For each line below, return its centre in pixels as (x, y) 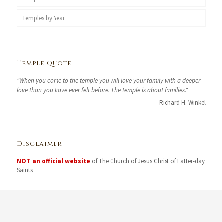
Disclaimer (39, 144)
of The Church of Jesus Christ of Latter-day (147, 161)
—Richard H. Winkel (180, 102)
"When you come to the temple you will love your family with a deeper (108, 81)
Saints (25, 170)
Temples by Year (43, 18)
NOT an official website (53, 161)
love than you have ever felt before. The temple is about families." (102, 90)
